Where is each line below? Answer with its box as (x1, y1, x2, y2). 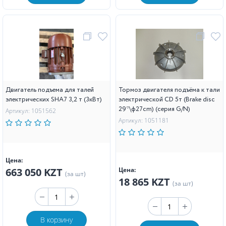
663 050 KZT (6, 165, 65, 179)
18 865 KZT (119, 175, 173, 189)
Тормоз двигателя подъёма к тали (119, 85, 220, 95)
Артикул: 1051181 (119, 116, 169, 125)
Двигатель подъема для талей (6, 85, 94, 95)
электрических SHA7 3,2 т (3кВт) (6, 95, 102, 104)
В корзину (40, 215, 73, 224)
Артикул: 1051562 (6, 106, 56, 115)
